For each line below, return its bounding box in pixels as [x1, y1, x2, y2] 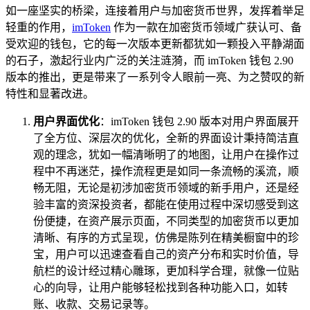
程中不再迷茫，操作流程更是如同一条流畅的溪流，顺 [33, 165, 299, 177]
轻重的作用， [6, 21, 72, 33]
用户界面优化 [33, 115, 100, 127]
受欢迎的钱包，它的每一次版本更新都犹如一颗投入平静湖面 [6, 37, 304, 50]
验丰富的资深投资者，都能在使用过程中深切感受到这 [33, 198, 299, 210]
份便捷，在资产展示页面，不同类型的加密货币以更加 [33, 215, 299, 227]
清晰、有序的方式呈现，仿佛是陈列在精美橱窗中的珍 [33, 231, 299, 244]
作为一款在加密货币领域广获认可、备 [111, 21, 302, 33]
